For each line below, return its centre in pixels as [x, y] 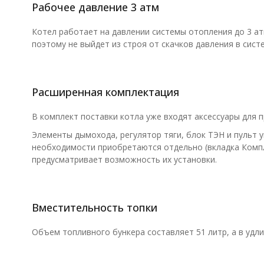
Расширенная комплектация [105, 92]
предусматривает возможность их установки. [124, 159]
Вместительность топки [94, 207]
